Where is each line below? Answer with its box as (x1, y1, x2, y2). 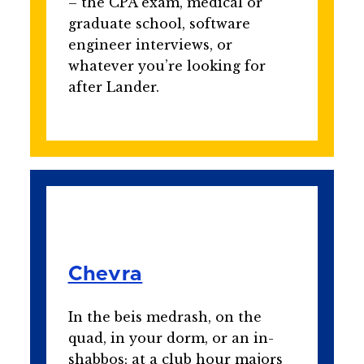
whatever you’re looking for (67, 58, 266, 75)
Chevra (67, 263, 143, 284)
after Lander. (67, 79, 159, 96)
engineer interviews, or (67, 37, 232, 54)
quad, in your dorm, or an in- (67, 329, 274, 346)
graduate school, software (67, 15, 250, 32)
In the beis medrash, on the (67, 308, 262, 325)
